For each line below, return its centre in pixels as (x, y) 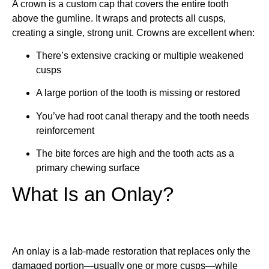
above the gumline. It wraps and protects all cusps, (119, 18)
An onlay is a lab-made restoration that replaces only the (131, 252)
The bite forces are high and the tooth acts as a (135, 154)
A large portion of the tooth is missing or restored (138, 93)
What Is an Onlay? (93, 194)
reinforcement (65, 130)
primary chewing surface (88, 168)
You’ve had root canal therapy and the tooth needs (143, 116)
